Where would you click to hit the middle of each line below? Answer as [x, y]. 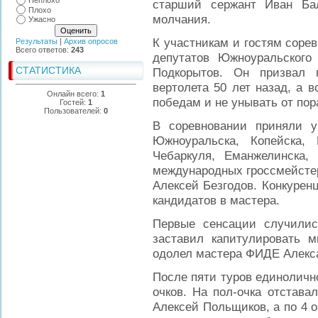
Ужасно [42, 20]
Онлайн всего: [74, 93]
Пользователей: [74, 110]
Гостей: [74, 102]
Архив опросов [91, 41]
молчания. [182, 19]
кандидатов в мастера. [216, 200]
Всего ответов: [43, 49]
